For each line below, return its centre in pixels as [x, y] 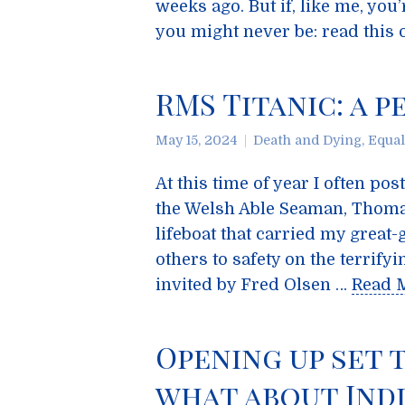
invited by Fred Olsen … [254, 285]
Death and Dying [307, 140]
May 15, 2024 [197, 140]
